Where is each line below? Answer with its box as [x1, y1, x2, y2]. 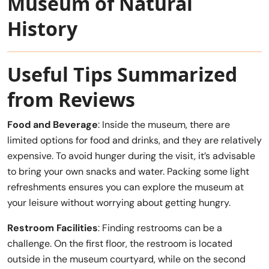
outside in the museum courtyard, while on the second [7, 253, 246, 266]
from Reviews [7, 86, 135, 113]
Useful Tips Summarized [7, 61, 237, 88]
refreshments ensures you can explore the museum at [7, 181, 244, 194]
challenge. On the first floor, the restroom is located [7, 237, 232, 250]
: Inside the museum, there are [98, 118, 230, 131]
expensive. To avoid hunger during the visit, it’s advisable [7, 150, 255, 163]
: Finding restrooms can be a [98, 222, 222, 235]
